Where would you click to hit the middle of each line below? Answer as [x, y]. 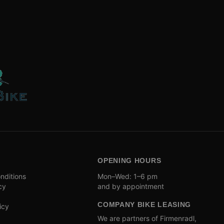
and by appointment [131, 186]
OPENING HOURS [129, 160]
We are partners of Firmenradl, [147, 218]
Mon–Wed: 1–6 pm [128, 176]
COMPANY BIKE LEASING [144, 204]
